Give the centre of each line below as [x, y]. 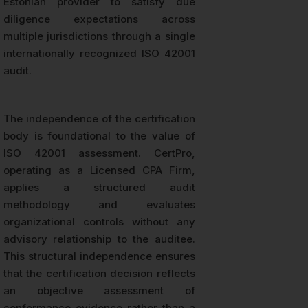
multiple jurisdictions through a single [99, 36]
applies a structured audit [99, 188]
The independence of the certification [99, 119]
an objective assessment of [99, 291]
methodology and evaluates [99, 205]
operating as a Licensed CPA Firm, [99, 170]
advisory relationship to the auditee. [99, 239]
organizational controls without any [99, 222]
